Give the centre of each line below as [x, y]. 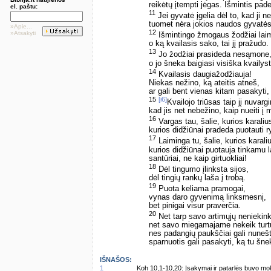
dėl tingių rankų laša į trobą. [197, 178]
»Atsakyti [23, 33]
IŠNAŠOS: [116, 260]
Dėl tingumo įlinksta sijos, [202, 169]
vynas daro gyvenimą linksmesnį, [207, 197]
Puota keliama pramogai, [201, 188]
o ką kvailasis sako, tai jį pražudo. [209, 44]
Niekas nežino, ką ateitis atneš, [204, 83]
